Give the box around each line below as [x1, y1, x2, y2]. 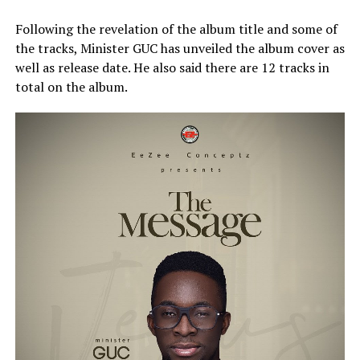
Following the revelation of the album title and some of [14, 20, 337, 38]
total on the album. [14, 78, 128, 96]
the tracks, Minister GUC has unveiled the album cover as [14, 39, 345, 57]
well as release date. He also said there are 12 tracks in [14, 59, 329, 76]
